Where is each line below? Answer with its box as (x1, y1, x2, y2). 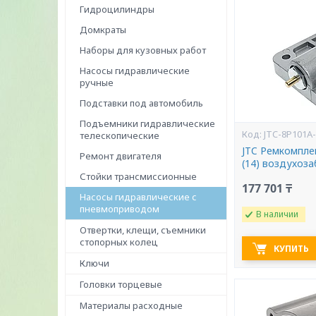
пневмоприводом (80, 202, 159, 215)
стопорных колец (80, 236, 158, 248)
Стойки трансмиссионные (80, 170, 197, 183)
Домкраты (80, 23, 126, 36)
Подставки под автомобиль (80, 97, 203, 109)
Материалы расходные (80, 299, 183, 312)
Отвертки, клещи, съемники (80, 224, 206, 236)
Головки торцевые (80, 278, 162, 291)
